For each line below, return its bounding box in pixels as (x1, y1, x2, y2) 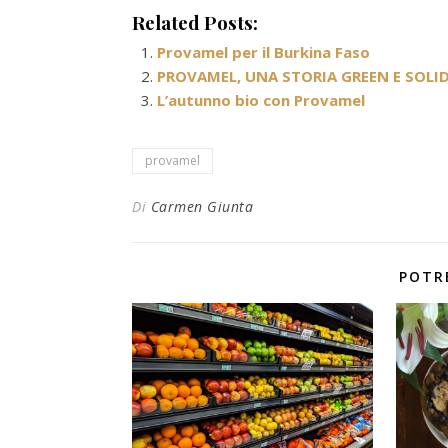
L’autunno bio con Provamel (157, 90, 365, 110)
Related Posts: (132, 10, 258, 35)
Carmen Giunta (150, 197, 253, 216)
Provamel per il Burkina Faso (157, 42, 370, 62)
